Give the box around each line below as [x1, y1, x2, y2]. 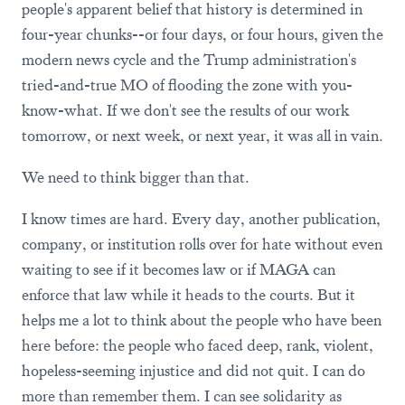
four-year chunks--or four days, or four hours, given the [22, 24, 383, 44]
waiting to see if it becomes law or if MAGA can [22, 259, 335, 279]
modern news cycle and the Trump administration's [22, 50, 356, 70]
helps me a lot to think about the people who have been [22, 310, 381, 330]
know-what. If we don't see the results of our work [22, 100, 349, 120]
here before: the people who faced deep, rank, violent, [22, 335, 373, 355]
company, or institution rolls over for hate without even [22, 234, 382, 254]
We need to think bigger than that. [22, 167, 250, 187]
